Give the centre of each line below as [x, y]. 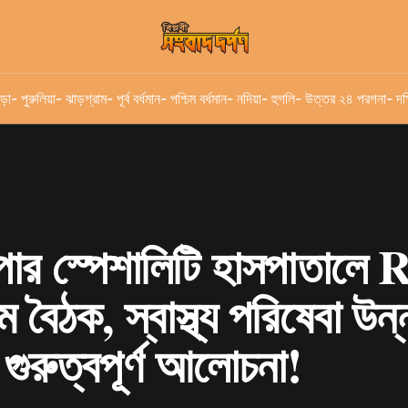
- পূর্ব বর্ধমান [133, 98]
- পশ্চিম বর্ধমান [194, 98]
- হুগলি [278, 98]
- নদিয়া [244, 98]
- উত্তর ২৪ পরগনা [341, 98]
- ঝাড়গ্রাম [81, 98]
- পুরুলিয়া [33, 98]
